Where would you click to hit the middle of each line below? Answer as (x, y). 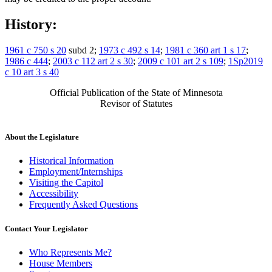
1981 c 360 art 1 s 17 (206, 50)
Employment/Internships (76, 172)
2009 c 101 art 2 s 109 (181, 61)
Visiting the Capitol (66, 183)
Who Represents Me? (70, 252)
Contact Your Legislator (46, 228)
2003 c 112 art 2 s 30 (93, 61)
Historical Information (71, 161)
